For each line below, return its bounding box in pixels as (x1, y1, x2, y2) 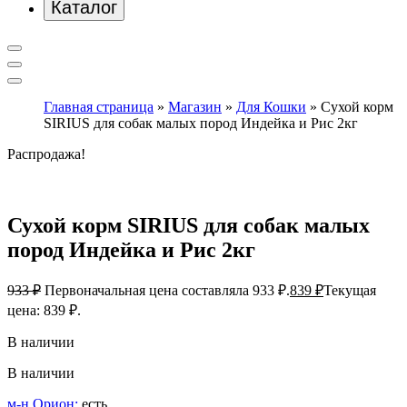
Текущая (323, 283, 376, 299)
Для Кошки (236, 98, 306, 114)
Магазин (168, 98, 222, 114)
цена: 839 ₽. (7, 303, 81, 319)
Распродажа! (7, 145, 85, 162)
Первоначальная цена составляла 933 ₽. (45, 283, 290, 299)
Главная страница (44, 98, 154, 114)
